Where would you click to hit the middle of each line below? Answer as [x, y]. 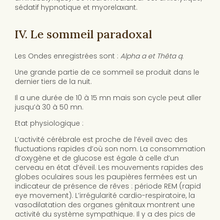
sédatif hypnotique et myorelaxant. [76, 8]
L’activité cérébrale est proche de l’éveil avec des [101, 140]
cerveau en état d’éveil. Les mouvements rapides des [109, 168]
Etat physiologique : [49, 124]
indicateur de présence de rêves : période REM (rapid [108, 186]
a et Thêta [160, 56]
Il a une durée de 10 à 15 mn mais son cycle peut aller [108, 98]
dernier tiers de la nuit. [53, 82]
